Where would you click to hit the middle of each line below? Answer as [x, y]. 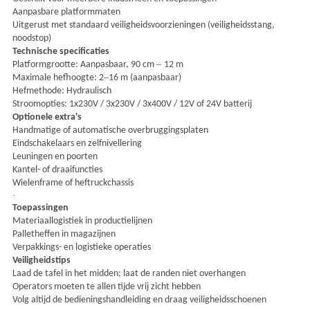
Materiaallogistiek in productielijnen [82, 221]
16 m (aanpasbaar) [145, 78]
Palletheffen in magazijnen [64, 235]
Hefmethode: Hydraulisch [62, 91]
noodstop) [31, 39]
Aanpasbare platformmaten [66, 12]
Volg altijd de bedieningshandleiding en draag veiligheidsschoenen [139, 300]
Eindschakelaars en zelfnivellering [77, 144]
